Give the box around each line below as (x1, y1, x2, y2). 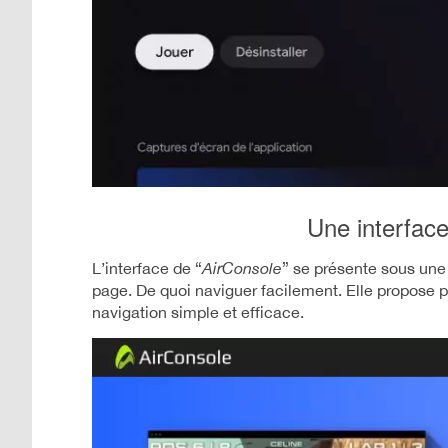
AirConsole (202, 258, 282, 277)
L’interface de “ (92, 258, 202, 277)
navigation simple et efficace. (92, 302, 304, 321)
